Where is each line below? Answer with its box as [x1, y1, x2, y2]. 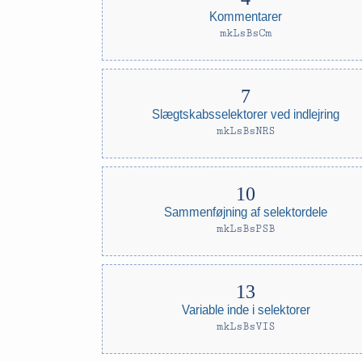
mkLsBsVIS [217, 320, 276, 333]
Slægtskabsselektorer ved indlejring [152, 106, 340, 121]
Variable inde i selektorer [181, 301, 310, 317]
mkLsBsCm [220, 27, 272, 40]
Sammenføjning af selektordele [164, 204, 328, 219]
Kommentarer [209, 8, 283, 23]
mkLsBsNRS [217, 124, 276, 137]
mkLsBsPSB [217, 222, 276, 235]
